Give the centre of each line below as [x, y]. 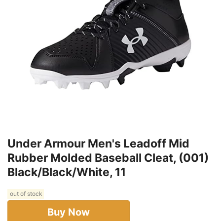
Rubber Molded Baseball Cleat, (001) [108, 158]
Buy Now [69, 212]
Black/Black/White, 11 [67, 172]
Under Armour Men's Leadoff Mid [98, 144]
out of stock [26, 194]
